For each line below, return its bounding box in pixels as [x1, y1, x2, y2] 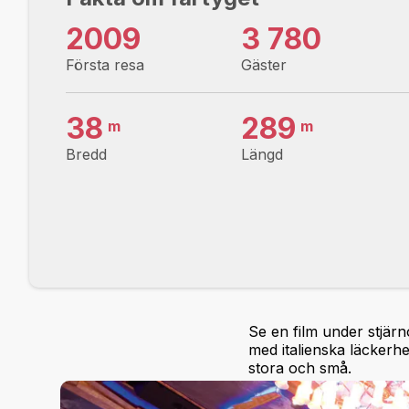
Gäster [241, 55, 287, 74]
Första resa [66, 55, 144, 74]
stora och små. [248, 359, 351, 377]
